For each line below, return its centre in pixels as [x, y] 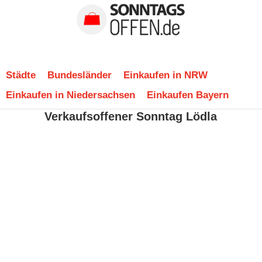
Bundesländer [80, 75]
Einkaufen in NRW [166, 75]
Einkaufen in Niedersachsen [70, 95]
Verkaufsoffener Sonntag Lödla [131, 117]
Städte [21, 75]
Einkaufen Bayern [188, 95]
